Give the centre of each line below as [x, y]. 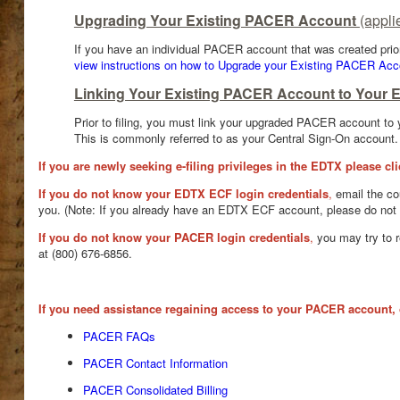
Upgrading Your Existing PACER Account [217, 20]
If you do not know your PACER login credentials [174, 237]
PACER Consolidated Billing [155, 390]
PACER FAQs [119, 336]
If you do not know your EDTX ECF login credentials [183, 193]
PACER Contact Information [155, 363]
